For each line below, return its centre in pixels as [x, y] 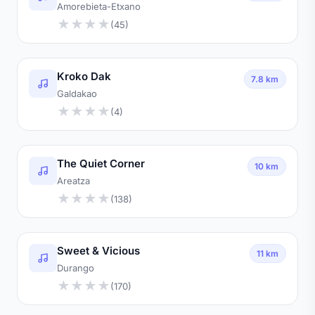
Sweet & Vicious [98, 250]
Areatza [73, 180]
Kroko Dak [84, 76]
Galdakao [77, 93]
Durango [76, 268]
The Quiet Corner [101, 163]
